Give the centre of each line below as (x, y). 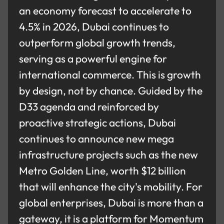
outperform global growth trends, (97, 43)
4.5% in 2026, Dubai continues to (94, 27)
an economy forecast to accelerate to (105, 11)
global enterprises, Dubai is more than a (111, 203)
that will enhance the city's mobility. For (111, 187)
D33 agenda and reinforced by (89, 107)
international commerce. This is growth (110, 75)
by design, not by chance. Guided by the (111, 91)
